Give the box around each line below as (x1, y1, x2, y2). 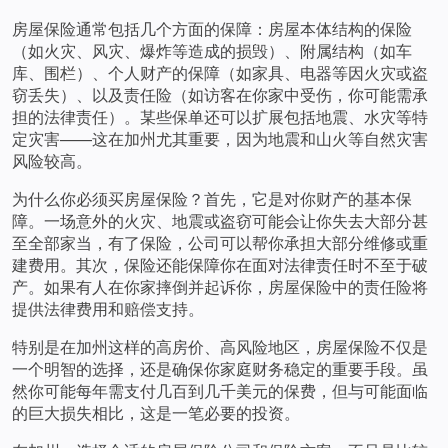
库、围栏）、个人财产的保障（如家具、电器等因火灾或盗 (12, 61, 428, 85)
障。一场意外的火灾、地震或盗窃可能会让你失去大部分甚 (12, 209, 428, 233)
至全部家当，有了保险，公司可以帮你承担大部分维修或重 (12, 231, 428, 255)
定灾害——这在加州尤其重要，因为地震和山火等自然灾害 (12, 127, 428, 151)
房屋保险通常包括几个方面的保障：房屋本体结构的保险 (12, 17, 412, 41)
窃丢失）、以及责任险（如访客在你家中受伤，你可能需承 (12, 83, 428, 107)
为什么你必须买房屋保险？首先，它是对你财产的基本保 (12, 187, 412, 211)
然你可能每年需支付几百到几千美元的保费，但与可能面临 (12, 379, 428, 403)
